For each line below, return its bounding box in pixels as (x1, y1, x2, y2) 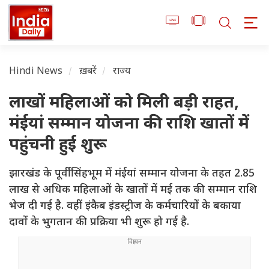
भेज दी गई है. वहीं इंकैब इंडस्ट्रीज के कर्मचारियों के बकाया (9, 199, 241, 214)
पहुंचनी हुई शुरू (9, 135, 107, 157)
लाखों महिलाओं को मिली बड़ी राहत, (9, 93, 239, 115)
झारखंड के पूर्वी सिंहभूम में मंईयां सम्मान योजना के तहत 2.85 (9, 167, 255, 181)
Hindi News (9, 65, 63, 79)
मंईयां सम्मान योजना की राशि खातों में (9, 114, 249, 136)
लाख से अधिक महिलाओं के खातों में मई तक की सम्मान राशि (9, 183, 257, 198)
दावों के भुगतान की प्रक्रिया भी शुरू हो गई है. (9, 216, 189, 230)
